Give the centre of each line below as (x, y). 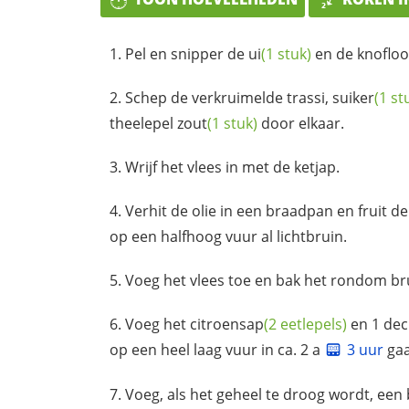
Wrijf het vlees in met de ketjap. (232, 167)
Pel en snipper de (187, 53)
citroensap (227, 324)
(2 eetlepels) (305, 324)
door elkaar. (301, 123)
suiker (353, 97)
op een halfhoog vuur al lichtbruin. (228, 236)
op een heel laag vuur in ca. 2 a (217, 349)
